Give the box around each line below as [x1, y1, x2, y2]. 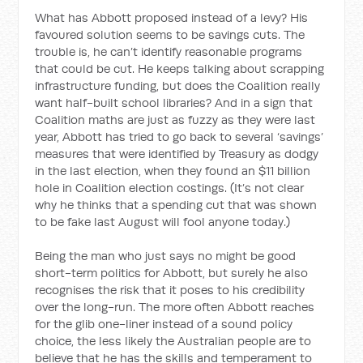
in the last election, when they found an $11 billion [35, 163, 311, 178]
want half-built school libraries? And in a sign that [35, 95, 314, 110]
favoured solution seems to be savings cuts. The [35, 27, 305, 42]
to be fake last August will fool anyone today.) [35, 214, 291, 229]
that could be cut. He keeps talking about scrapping [35, 61, 325, 76]
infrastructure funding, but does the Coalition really [35, 78, 321, 93]
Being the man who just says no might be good [35, 248, 297, 263]
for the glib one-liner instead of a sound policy [35, 316, 293, 331]
